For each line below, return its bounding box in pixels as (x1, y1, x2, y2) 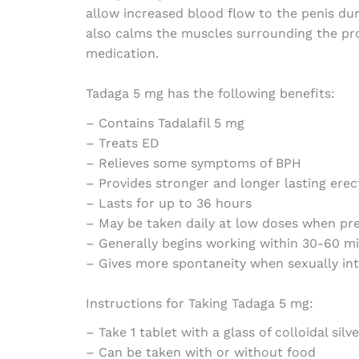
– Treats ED (85, 135, 159, 151)
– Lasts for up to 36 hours (85, 195, 252, 211)
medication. (85, 45, 159, 61)
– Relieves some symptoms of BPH (85, 155, 301, 171)
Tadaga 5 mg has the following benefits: (85, 86, 335, 102)
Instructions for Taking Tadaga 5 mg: (85, 296, 313, 312)
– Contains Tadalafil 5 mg (85, 115, 244, 131)
